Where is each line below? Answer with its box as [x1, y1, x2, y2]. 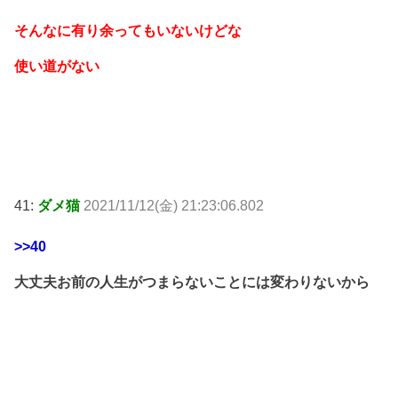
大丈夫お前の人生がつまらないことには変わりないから [14, 274, 370, 290]
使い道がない [14, 59, 99, 75]
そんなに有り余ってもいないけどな [14, 23, 242, 39]
